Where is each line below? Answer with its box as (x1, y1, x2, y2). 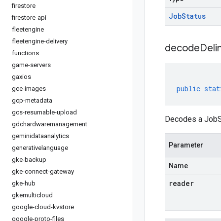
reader (169, 179, 194, 188)
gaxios (12, 73, 31, 80)
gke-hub (12, 180, 36, 187)
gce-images (12, 85, 46, 92)
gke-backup (12, 156, 46, 163)
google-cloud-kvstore (12, 203, 74, 211)
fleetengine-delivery (12, 37, 68, 45)
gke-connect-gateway (12, 168, 74, 175)
